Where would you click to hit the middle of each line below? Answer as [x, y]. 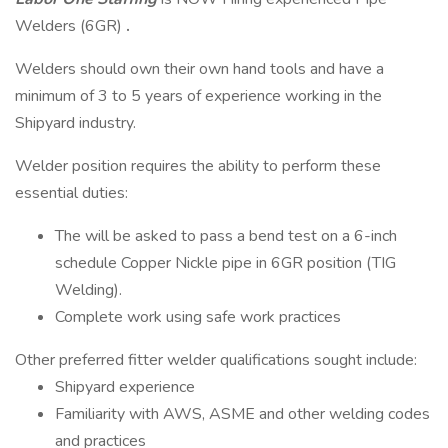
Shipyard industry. [75, 123]
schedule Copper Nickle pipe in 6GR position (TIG [225, 263]
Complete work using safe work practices [198, 317]
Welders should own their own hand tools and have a [199, 69]
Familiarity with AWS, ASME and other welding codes [242, 414]
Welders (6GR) [68, 26]
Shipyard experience [125, 387]
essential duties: [71, 193]
